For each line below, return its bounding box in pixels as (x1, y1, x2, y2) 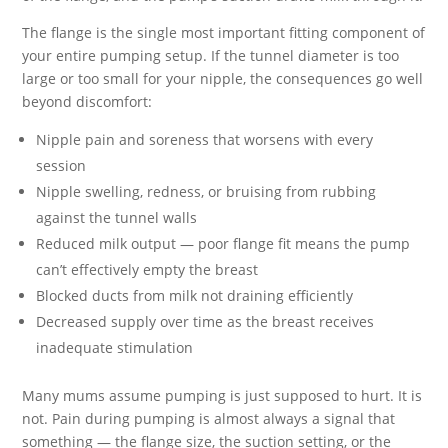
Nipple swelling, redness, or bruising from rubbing (36, 182, 377, 201)
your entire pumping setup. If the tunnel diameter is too (22, 46, 400, 65)
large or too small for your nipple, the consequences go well (22, 69, 424, 88)
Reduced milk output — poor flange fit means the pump (36, 234, 411, 253)
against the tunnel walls (36, 208, 198, 227)
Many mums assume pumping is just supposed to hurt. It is (22, 386, 423, 405)
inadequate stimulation (36, 338, 194, 357)
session (36, 156, 87, 175)
